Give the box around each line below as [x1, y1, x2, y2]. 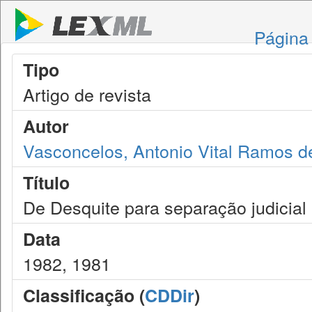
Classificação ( [23, 283, 145, 308]
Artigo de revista [23, 81, 151, 107]
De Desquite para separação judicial [23, 194, 306, 219]
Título [23, 170, 70, 195]
